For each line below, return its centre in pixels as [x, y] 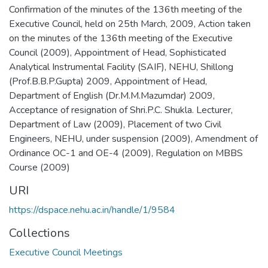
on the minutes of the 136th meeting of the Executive [121, 38]
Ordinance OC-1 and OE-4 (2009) [80, 153]
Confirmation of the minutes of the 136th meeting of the [126, 10]
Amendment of [226, 139]
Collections [39, 233]
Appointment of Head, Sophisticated [150, 53]
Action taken [224, 24]
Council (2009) [39, 53]
